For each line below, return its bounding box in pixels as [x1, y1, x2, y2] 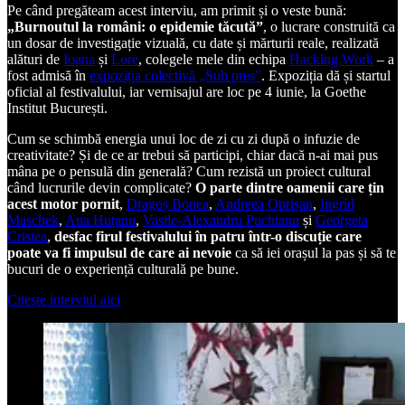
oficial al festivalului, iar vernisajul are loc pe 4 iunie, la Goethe [7, 84, 366, 100]
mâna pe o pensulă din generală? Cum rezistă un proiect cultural [7, 164, 371, 180]
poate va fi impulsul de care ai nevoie [7, 245, 231, 261]
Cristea [7, 229, 47, 245]
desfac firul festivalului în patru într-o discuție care [54, 229, 362, 245]
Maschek [7, 212, 59, 229]
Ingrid [320, 196, 354, 212]
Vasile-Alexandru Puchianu [143, 212, 299, 229]
